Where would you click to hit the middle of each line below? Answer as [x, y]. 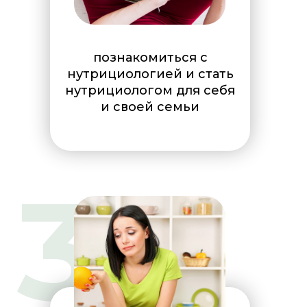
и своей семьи [150, 107]
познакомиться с [150, 58]
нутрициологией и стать [150, 74]
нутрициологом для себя [150, 90]
